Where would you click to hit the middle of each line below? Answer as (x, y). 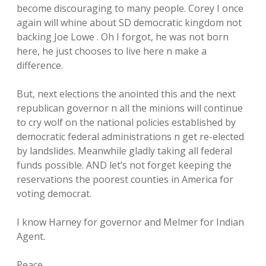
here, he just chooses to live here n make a (112, 51)
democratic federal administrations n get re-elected (130, 137)
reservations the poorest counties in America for (125, 179)
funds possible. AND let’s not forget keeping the (124, 165)
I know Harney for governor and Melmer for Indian (130, 222)
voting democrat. (54, 194)
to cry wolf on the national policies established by (126, 122)
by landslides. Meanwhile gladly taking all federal (124, 151)
